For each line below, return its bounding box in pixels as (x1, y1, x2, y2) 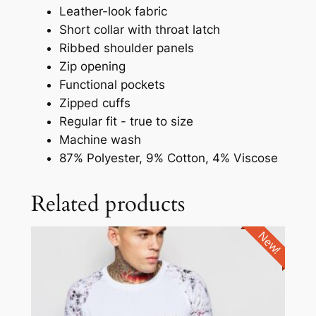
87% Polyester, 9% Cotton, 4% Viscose (59, 151, 278, 166)
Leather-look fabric (59, 4, 167, 19)
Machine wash (59, 133, 141, 147)
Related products (30, 188, 185, 219)
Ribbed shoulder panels (59, 41, 194, 56)
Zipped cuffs (59, 96, 130, 111)
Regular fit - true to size (59, 114, 193, 129)
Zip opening (59, 59, 126, 74)
